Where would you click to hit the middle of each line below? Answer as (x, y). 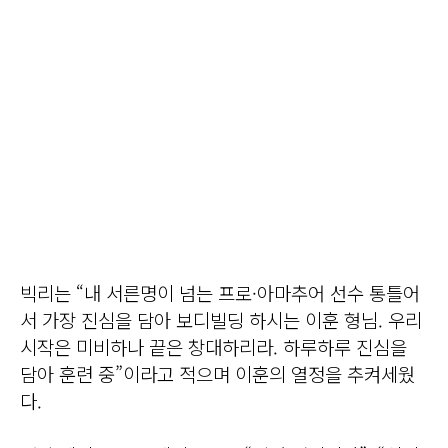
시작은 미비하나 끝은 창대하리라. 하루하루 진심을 (213, 347)
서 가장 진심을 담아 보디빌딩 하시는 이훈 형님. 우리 (221, 320)
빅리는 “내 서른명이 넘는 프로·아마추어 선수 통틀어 (220, 293)
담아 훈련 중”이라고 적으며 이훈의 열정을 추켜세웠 (217, 374)
